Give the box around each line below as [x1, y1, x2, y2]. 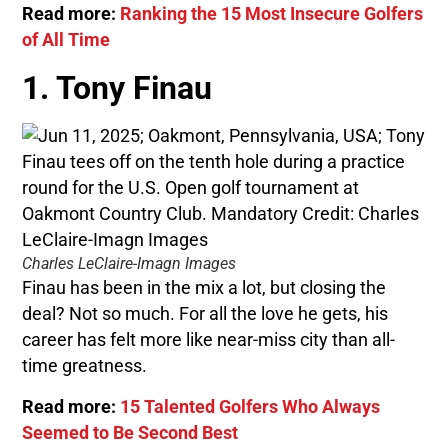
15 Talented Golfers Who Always [120, 396, 381, 417]
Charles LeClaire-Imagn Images [22, 254, 237, 274]
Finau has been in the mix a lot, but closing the [22, 278, 387, 299]
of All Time [22, 30, 111, 51]
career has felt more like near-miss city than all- [22, 330, 396, 351]
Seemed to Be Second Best [22, 422, 239, 443]
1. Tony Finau [22, 69, 213, 108]
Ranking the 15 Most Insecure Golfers [120, 4, 424, 25]
